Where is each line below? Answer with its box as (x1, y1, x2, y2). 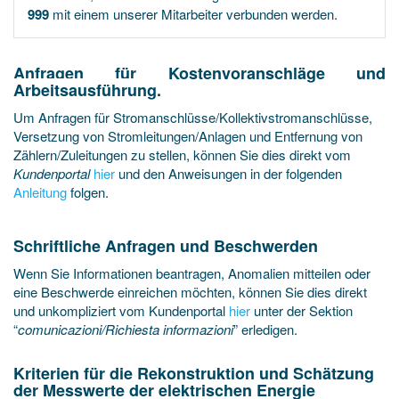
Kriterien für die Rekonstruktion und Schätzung (13, 362, 374, 385)
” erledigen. (233, 320, 297, 338)
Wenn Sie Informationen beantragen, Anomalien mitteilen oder (13, 264, 370, 282)
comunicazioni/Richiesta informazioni (18, 320, 233, 338)
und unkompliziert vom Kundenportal (13, 301, 229, 320)
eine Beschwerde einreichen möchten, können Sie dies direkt (13, 282, 367, 301)
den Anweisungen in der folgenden (143, 164, 342, 183)
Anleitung (13, 183, 70, 201)
